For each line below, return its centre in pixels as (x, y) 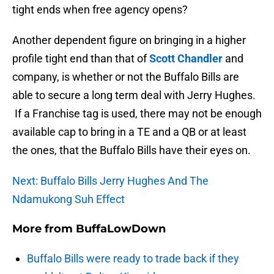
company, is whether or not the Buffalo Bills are (126, 77)
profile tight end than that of (81, 59)
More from (44, 229)
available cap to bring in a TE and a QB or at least (129, 132)
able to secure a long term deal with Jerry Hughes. (134, 95)
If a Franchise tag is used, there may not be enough (137, 114)
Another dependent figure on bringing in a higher (129, 40)
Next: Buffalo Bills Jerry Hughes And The (110, 181)
